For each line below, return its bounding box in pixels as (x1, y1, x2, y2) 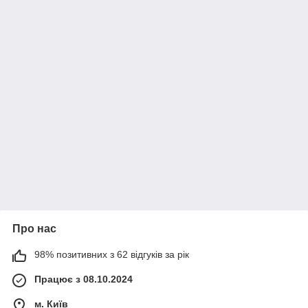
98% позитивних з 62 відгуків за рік (34, 249, 189, 260)
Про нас (12, 223, 56, 234)
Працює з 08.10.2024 (34, 274, 133, 285)
